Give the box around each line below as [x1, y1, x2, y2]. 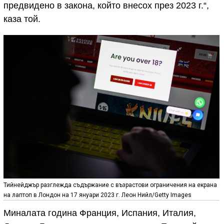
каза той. [3, 14, 40, 24]
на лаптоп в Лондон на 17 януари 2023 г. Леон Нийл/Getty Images [3, 191, 191, 199]
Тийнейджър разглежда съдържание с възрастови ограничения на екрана [3, 181, 217, 189]
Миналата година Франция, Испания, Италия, [3, 208, 196, 218]
